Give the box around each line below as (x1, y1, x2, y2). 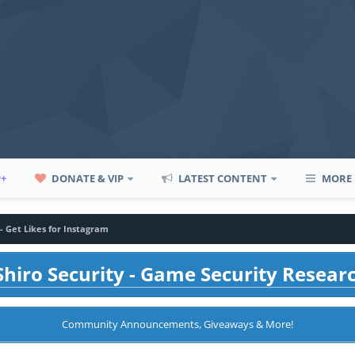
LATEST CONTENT (176, 171, 268, 185)
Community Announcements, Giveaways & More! (62, 317, 293, 331)
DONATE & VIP (49, 171, 124, 185)
